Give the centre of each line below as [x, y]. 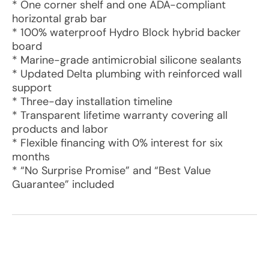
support [32, 88]
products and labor [60, 129]
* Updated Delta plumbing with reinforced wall [127, 74]
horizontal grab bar [59, 19]
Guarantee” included [63, 184]
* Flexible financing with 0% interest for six [117, 143]
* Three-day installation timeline [92, 101]
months [31, 157]
